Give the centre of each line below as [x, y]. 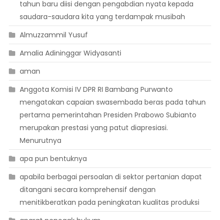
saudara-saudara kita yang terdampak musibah [102, 17]
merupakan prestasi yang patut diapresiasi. [94, 128]
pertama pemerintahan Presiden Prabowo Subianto [108, 115]
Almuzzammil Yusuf [54, 35]
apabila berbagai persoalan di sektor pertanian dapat [110, 177]
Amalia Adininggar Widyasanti [70, 53]
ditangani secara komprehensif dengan [87, 190]
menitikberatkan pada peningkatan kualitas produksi [109, 203]
